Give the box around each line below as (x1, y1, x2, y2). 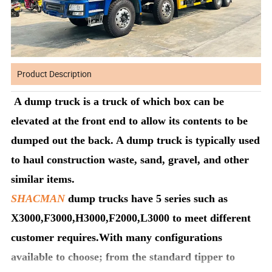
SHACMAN (11, 192, 66, 205)
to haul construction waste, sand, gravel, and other (11, 153, 250, 166)
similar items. (11, 172, 75, 185)
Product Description (17, 67, 92, 80)
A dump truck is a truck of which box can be (11, 95, 225, 107)
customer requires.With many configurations (11, 231, 223, 243)
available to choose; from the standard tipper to (11, 250, 236, 263)
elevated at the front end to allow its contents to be (11, 114, 248, 127)
